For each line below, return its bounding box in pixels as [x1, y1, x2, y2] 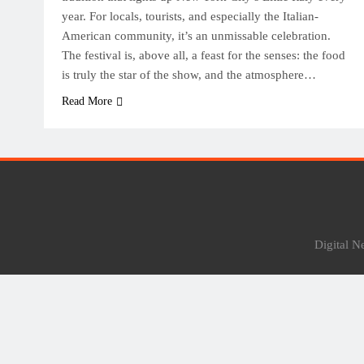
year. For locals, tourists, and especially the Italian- [62, 10, 318, 23]
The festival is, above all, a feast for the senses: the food [62, 49, 345, 62]
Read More [62, 95, 112, 107]
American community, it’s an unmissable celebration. [62, 29, 331, 42]
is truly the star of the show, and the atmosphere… [62, 68, 316, 81]
